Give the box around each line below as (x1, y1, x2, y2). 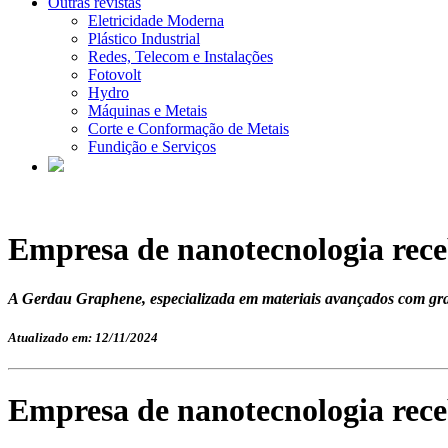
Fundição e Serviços (88, 138, 216, 155)
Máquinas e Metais (88, 102, 207, 119)
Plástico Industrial (88, 30, 200, 47)
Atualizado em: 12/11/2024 (8, 330, 158, 346)
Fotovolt (88, 66, 141, 83)
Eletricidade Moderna (88, 12, 224, 29)
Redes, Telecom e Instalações (88, 48, 273, 65)
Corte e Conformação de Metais (88, 120, 289, 137)
